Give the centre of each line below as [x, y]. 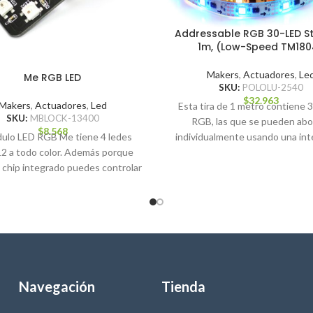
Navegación [57, 287]
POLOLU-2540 [272, 88]
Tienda [183, 287]
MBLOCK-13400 [64, 118]
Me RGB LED [52, 78]
